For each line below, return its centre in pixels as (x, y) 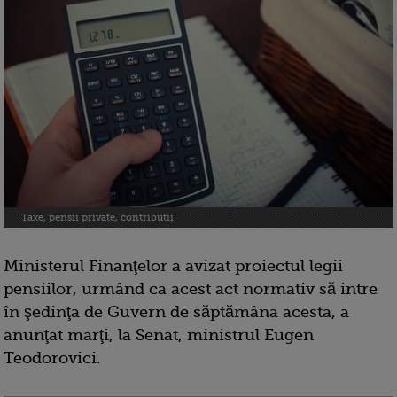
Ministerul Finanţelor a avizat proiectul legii (173, 266)
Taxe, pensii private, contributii (97, 218)
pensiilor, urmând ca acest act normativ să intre (191, 289)
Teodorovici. (52, 358)
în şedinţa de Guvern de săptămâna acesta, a (176, 312)
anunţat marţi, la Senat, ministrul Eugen (159, 335)
